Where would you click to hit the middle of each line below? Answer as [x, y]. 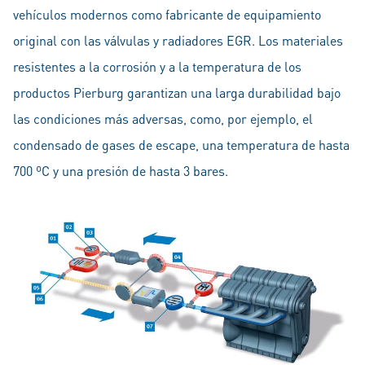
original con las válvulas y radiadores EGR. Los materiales [178, 40]
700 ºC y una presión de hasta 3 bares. [121, 171]
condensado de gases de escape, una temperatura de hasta [181, 145]
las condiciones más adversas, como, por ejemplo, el [163, 119]
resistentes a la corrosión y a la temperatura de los [157, 66]
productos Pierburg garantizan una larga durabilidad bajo [177, 92]
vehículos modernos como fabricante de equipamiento [167, 14]
